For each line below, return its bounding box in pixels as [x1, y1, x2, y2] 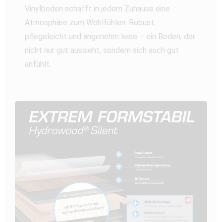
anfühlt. [25, 59, 51, 69]
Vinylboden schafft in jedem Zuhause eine [25, 3, 170, 13]
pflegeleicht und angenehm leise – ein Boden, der [25, 31, 195, 41]
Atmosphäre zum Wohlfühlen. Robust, [25, 17, 156, 27]
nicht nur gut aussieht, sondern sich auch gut [25, 45, 179, 55]
